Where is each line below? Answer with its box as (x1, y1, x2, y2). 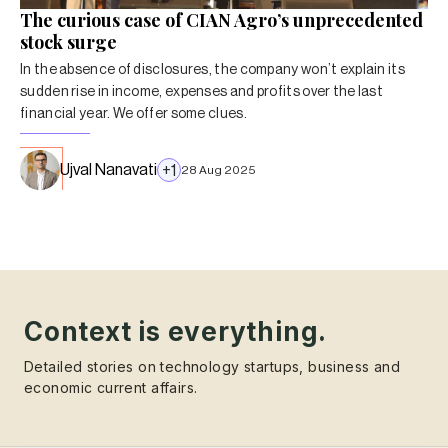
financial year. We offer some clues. (20, 107, 247, 121)
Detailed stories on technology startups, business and (24, 358, 401, 375)
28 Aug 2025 (181, 164, 256, 176)
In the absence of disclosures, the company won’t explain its (20, 63, 405, 77)
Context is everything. (24, 316, 328, 347)
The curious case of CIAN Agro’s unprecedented (20, 8, 423, 32)
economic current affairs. (24, 379, 198, 396)
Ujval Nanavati (60, 162, 157, 178)
